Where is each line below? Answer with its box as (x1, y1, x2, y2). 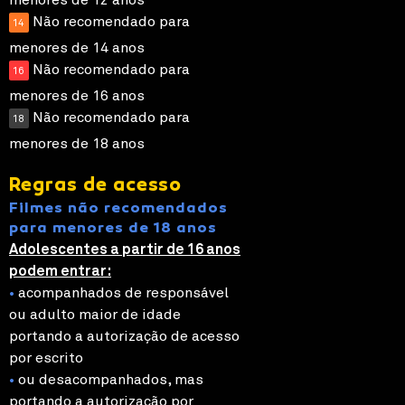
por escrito (9, 350, 83, 365)
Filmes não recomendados (9, 201, 228, 216)
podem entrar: (9, 263, 111, 278)
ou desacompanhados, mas (14, 372, 203, 387)
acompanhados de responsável (14, 285, 229, 300)
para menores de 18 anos (9, 221, 217, 236)
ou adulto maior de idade (9, 306, 181, 322)
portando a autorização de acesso (9, 328, 240, 344)
